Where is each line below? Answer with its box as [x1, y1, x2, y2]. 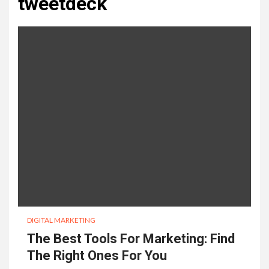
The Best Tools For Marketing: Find [27, 231, 235, 246]
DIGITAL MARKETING [27, 215, 95, 225]
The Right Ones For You [27, 247, 167, 263]
